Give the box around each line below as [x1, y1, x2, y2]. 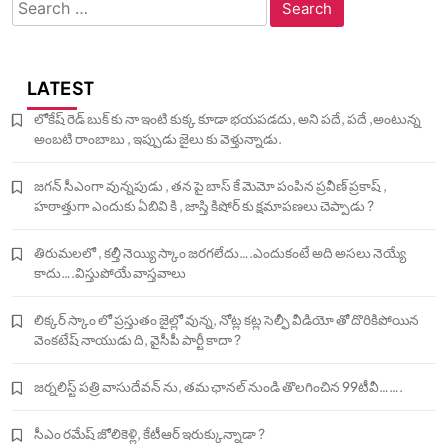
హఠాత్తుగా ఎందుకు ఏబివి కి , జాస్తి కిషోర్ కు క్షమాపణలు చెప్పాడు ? [34, 197, 374, 214]
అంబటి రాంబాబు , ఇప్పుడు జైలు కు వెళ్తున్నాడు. [34, 130, 282, 147]
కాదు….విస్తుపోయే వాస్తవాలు [34, 264, 186, 281]
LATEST [27, 76, 95, 99]
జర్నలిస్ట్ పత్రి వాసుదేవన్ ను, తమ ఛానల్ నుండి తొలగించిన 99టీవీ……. [34, 378, 403, 395]
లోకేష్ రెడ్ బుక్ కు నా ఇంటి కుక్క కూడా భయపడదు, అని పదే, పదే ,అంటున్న [34, 110, 421, 127]
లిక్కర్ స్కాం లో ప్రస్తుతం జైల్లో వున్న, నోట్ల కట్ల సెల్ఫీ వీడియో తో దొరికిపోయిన [34, 311, 419, 328]
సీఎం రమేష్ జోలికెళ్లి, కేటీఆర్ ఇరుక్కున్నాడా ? [34, 425, 265, 442]
